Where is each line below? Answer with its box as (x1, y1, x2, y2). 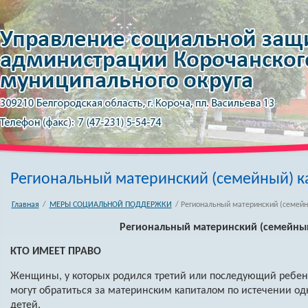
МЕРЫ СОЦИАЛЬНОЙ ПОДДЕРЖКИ (49, 201, 172, 209)
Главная (11, 201, 39, 209)
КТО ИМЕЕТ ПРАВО (10, 246, 101, 258)
